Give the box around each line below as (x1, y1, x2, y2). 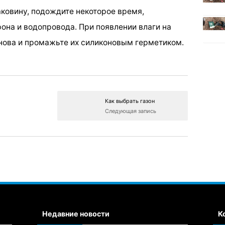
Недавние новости (42, 209, 109, 218)
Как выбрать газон (105, 97, 155, 105)
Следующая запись (105, 107, 156, 115)
